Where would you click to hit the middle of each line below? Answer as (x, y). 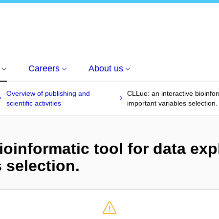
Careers (44, 68)
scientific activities (34, 103)
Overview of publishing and (48, 93)
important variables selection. (172, 103)
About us (106, 68)
